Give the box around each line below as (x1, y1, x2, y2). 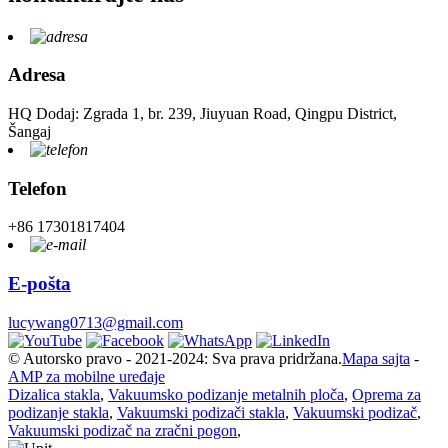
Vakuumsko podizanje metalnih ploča (108, 385, 344, 403)
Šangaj (8, 122, 51, 140)
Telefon (8, 177, 67, 199)
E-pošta (8, 273, 71, 295)
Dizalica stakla (8, 385, 100, 403)
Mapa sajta (342, 349, 410, 367)
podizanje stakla (8, 403, 109, 421)
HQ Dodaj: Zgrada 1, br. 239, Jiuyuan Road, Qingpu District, (8, 104, 397, 122)
